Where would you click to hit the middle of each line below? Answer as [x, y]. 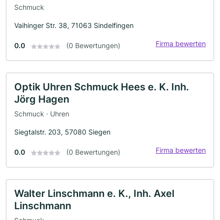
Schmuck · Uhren [42, 113]
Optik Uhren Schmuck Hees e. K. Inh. [102, 87]
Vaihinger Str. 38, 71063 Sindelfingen [74, 26]
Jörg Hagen [42, 99]
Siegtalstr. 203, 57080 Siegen [62, 132]
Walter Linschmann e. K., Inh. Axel [94, 193]
